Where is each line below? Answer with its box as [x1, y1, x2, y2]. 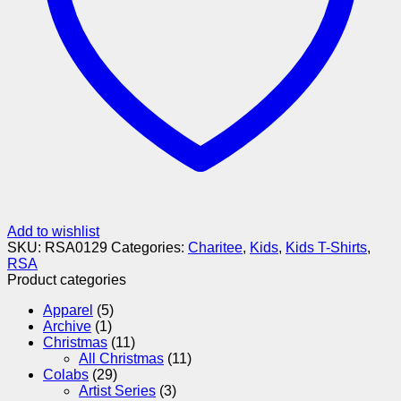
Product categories [7, 271, 126, 287]
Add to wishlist [7, 223, 99, 239]
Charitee [188, 239, 243, 255]
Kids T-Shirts [286, 239, 367, 255]
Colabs [43, 366, 89, 382]
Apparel [43, 302, 93, 318]
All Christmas [79, 350, 164, 366]
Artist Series [79, 382, 156, 398]
